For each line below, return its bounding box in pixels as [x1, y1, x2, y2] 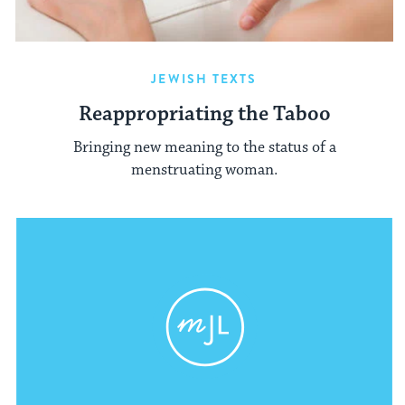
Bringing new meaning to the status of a [72, 137, 336, 157]
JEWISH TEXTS [151, 70, 258, 89]
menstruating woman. [131, 159, 278, 180]
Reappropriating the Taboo [78, 101, 331, 128]
